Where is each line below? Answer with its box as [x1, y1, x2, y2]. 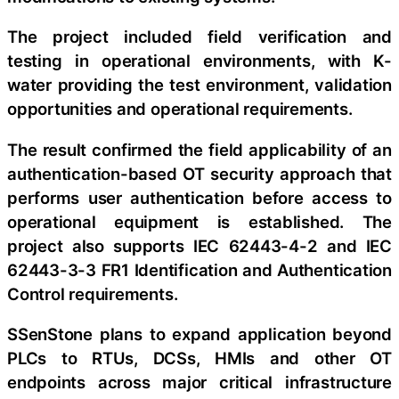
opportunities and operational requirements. [7, 99, 353, 119]
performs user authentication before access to [7, 187, 392, 208]
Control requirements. [7, 283, 178, 304]
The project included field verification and [7, 27, 392, 47]
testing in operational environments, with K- [7, 51, 392, 71]
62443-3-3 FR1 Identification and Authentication [7, 259, 392, 280]
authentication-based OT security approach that [7, 163, 392, 183]
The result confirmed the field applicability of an [7, 139, 392, 159]
